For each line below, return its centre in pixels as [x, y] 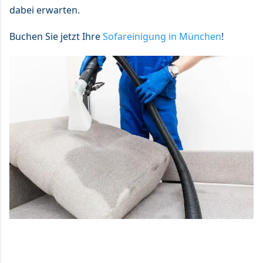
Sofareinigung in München [162, 37]
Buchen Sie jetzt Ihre [56, 37]
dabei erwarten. [45, 10]
